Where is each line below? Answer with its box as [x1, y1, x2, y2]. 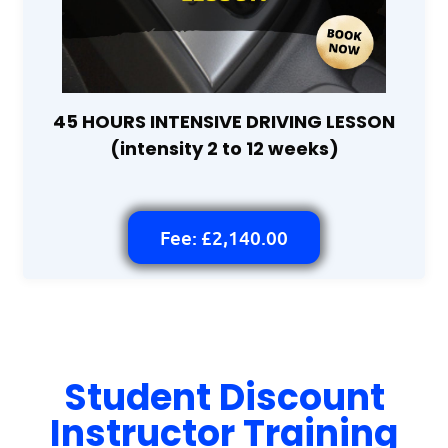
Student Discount [63, 371, 385, 423]
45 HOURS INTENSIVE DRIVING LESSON [53, 108, 395, 134]
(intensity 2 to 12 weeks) [109, 135, 339, 161]
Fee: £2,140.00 [160, 224, 288, 250]
